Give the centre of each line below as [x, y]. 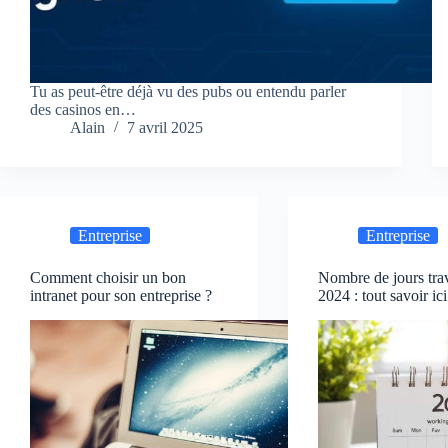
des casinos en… [83, 110]
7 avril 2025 [165, 128]
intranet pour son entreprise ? [121, 296]
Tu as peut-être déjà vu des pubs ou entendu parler [188, 92]
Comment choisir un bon [108, 278]
